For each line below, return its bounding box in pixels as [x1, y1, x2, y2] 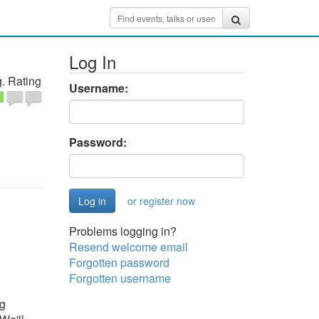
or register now [127, 194, 195, 208]
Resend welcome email [68, 239, 188, 255]
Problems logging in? [68, 223, 177, 239]
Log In [68, 49, 116, 74]
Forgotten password [68, 254, 169, 271]
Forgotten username [68, 270, 171, 286]
